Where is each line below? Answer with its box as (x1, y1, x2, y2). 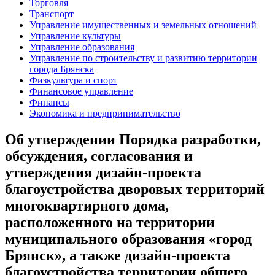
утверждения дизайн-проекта (5, 164, 201, 180)
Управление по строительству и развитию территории (29, 53, 257, 63)
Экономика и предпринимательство (29, 108, 180, 118)
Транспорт (29, 9, 74, 19)
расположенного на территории (5, 214, 215, 230)
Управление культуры (29, 31, 121, 41)
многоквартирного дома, (5, 197, 169, 214)
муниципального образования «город (5, 230, 252, 247)
